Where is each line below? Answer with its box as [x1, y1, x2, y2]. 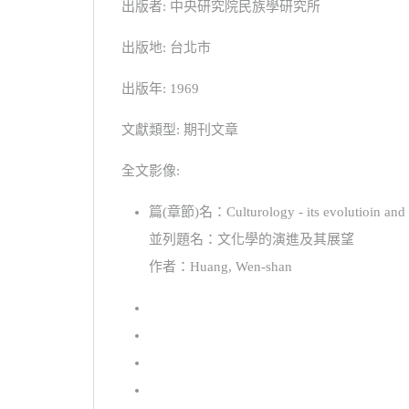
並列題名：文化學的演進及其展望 [149, 231, 354, 246]
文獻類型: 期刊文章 [121, 121, 238, 137]
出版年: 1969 [121, 80, 199, 96]
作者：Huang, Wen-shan [149, 258, 292, 274]
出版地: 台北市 [121, 39, 211, 55]
